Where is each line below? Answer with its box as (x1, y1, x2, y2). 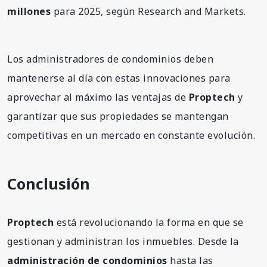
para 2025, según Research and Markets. (51, 4, 246, 18)
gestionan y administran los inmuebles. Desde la (7, 234, 239, 248)
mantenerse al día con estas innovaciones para (7, 71, 231, 85)
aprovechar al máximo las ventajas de (7, 90, 189, 104)
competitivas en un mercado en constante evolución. (7, 128, 255, 142)
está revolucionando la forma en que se (54, 215, 244, 229)
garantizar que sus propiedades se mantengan (7, 109, 229, 123)
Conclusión (7, 173, 90, 194)
